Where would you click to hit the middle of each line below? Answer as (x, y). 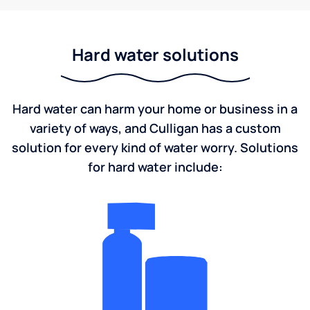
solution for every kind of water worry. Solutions (155, 147)
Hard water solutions (155, 54)
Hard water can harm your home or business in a (155, 109)
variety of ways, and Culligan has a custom (155, 128)
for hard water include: (155, 167)
